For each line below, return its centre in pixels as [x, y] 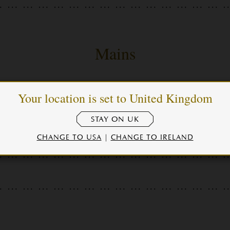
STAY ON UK [115, 119]
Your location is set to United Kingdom [115, 98]
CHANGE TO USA [69, 137]
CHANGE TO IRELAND [152, 137]
